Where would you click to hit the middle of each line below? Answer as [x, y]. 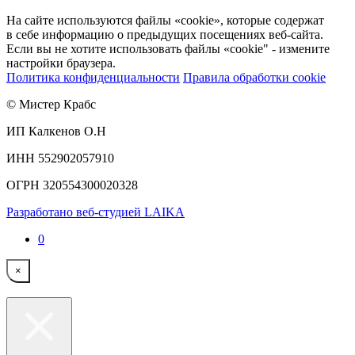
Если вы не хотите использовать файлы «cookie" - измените [168, 48]
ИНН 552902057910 [60, 158]
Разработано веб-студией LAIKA [95, 212]
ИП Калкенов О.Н [56, 131]
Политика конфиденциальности [93, 77]
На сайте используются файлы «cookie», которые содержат [165, 20]
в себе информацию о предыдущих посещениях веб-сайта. [165, 34]
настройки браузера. [61, 63]
